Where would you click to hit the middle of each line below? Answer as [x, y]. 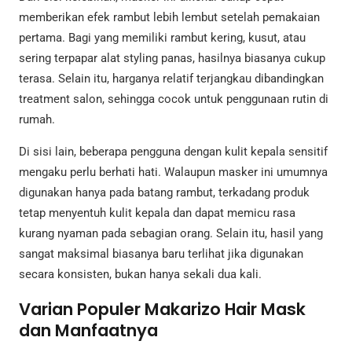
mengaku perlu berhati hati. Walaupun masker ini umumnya [173, 172]
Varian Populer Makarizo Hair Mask [162, 310]
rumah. [37, 120]
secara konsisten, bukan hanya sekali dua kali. [140, 275]
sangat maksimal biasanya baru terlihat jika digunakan [161, 254]
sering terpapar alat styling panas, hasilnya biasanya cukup [172, 59]
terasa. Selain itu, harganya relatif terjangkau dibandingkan [171, 79]
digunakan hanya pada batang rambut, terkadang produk [164, 193]
